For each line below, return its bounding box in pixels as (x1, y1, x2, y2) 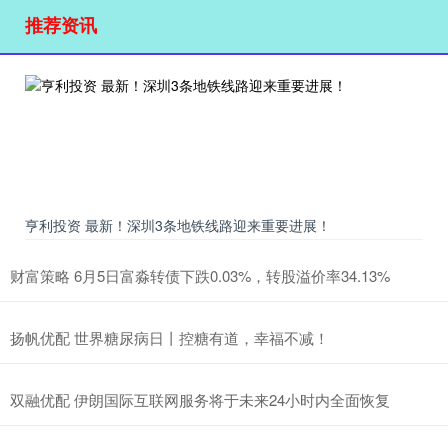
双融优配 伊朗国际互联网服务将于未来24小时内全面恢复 (10, 389, 390, 410)
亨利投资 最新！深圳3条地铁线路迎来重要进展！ (25, 215, 331, 235)
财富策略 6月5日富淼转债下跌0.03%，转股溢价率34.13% (10, 265, 390, 286)
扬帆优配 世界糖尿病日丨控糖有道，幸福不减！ (10, 327, 329, 348)
